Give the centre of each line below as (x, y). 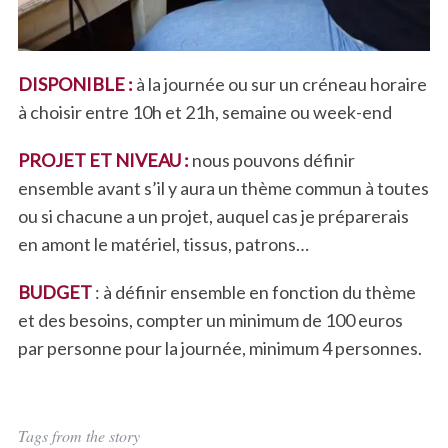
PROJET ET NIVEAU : (104, 160)
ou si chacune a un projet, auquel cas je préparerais (213, 216)
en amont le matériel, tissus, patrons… (163, 244)
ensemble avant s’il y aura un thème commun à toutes (223, 188)
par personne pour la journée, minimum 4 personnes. (219, 348)
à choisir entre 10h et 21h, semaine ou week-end (204, 112)
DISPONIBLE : (75, 84)
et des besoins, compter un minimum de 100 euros (210, 320)
